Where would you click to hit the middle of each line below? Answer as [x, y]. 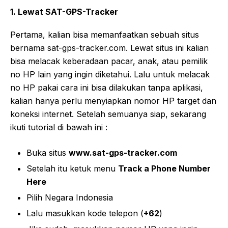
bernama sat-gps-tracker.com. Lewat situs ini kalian [109, 48]
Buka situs [48, 152]
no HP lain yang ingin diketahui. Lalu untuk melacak [110, 74]
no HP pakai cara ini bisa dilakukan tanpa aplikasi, [107, 87]
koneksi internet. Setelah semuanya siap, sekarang [108, 114]
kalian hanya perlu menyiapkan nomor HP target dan [113, 101]
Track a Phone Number [164, 168]
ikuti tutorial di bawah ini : [59, 127]
